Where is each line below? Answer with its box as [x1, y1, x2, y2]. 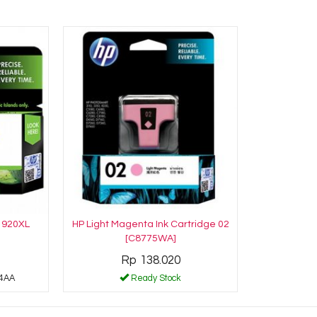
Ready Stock [129, 273, 181, 283]
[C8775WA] [125, 233, 176, 243]
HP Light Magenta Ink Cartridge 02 [71, 219, 229, 229]
